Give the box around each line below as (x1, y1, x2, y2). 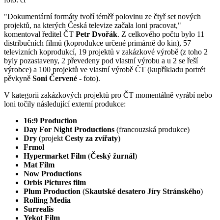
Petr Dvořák (76, 30, 117, 39)
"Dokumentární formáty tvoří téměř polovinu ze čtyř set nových (4, 12, 201, 21)
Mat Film (24, 161, 55, 169)
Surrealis (24, 205, 54, 214)
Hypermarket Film (24, 152, 88, 161)
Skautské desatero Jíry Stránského (85, 187, 200, 196)
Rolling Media (24, 196, 71, 205)
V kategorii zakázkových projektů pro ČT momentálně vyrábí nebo (4, 91, 212, 100)
